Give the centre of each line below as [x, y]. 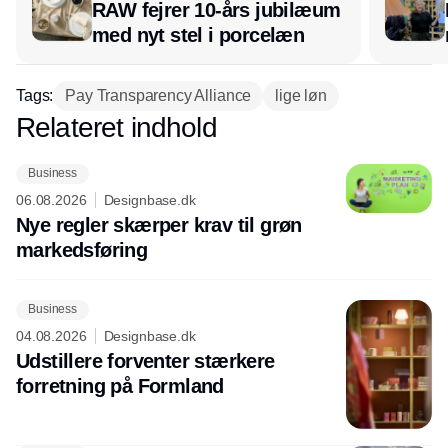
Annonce [224, 126]
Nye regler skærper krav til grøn [159, 224]
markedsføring [82, 249]
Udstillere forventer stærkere [145, 360]
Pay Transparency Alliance [158, 95]
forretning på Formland [120, 385]
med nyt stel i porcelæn [198, 34]
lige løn [301, 95]
